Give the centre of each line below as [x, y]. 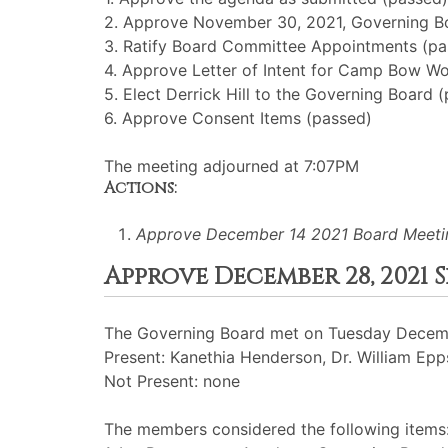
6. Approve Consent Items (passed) [238, 118]
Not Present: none [172, 381]
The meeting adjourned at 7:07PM [231, 166]
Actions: [140, 188]
